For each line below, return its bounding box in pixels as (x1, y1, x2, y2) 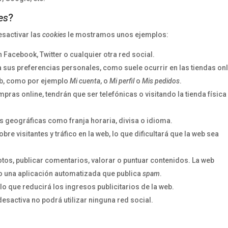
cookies (42, 31, 67, 39)
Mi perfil (109, 77, 135, 85)
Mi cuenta (70, 77, 101, 85)
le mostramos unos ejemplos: (66, 31, 169, 39)
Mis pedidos (142, 77, 180, 85)
